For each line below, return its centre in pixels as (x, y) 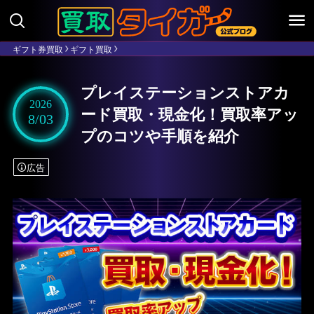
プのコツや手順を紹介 (160, 136)
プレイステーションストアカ (185, 92)
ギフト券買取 (37, 49)
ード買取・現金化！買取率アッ (190, 114)
